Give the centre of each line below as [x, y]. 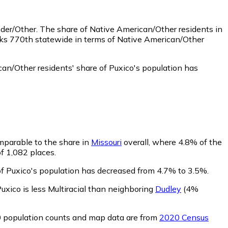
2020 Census [184, 217]
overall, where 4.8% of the [172, 142]
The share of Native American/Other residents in [131, 29]
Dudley [168, 189]
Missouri [106, 142]
